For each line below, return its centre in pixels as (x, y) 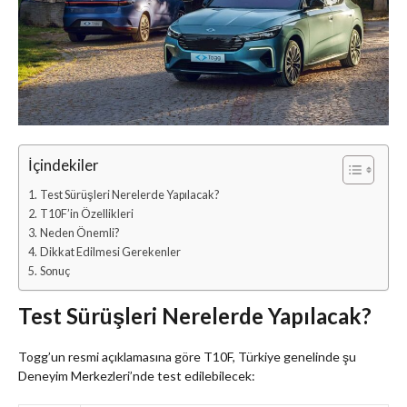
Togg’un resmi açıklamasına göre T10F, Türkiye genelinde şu (187, 357)
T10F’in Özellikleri (86, 214)
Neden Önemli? (79, 233)
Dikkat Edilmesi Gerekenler (110, 253)
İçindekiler (64, 165)
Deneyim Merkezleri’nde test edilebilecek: (137, 376)
